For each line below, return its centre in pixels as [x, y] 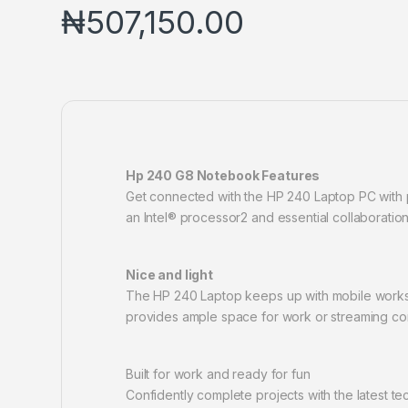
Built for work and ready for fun [218, 374]
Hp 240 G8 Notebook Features [223, 176]
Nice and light [170, 275]
